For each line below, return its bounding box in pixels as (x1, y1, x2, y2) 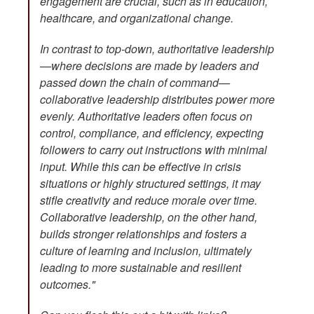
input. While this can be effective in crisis (40, 158, 241, 175)
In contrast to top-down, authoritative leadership (40, 41, 274, 57)
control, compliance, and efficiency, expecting (40, 125, 264, 142)
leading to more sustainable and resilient (40, 259, 241, 276)
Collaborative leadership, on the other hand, (40, 209, 257, 226)
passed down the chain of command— (40, 74, 230, 91)
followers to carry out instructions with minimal (40, 142, 267, 158)
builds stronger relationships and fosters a (40, 226, 247, 243)
